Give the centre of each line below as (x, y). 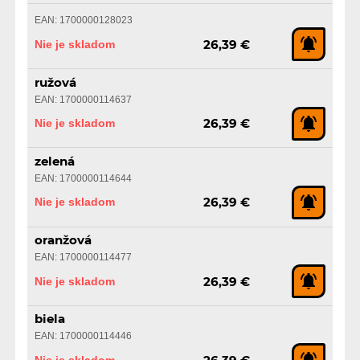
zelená (54, 162)
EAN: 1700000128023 (83, 20)
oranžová (63, 241)
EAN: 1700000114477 (83, 258)
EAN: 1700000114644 (83, 178)
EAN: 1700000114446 (83, 336)
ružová (55, 83)
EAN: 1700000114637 (83, 99)
